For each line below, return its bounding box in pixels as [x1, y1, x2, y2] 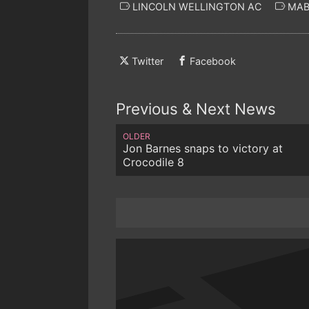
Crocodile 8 [123, 154, 184, 169]
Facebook [190, 55, 236, 68]
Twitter [132, 55, 163, 68]
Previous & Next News [116, 99, 276, 119]
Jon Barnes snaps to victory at [123, 141, 283, 155]
